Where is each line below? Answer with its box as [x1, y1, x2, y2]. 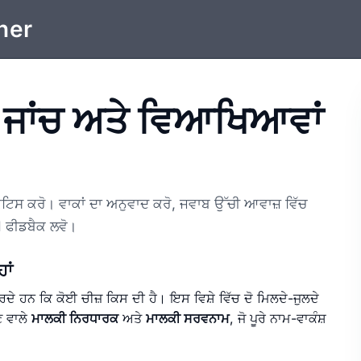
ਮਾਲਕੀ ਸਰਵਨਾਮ [146, 310, 230, 327]
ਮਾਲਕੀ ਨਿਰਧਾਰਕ [31, 310, 118, 327]
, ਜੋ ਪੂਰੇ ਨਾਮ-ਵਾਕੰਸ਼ [230, 310, 326, 327]
